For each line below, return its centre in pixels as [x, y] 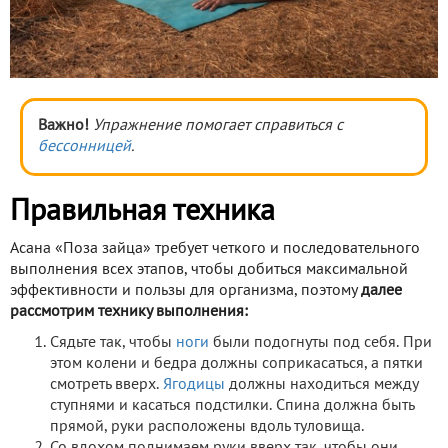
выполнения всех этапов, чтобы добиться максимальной [209, 269]
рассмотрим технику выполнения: [129, 311]
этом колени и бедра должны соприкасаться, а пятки [236, 363]
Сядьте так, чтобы [113, 342]
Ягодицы [194, 384]
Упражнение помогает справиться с [218, 125]
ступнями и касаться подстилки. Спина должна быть [232, 405]
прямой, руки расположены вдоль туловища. [207, 426]
